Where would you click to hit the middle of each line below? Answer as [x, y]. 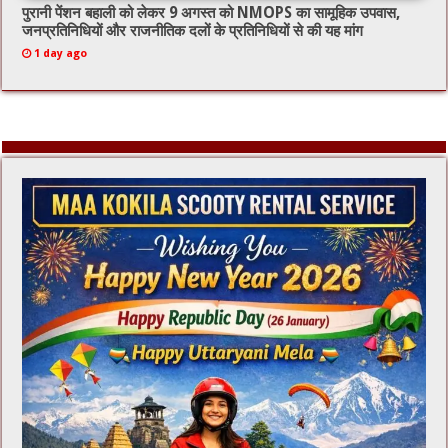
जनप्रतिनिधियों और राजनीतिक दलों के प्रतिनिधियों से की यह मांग [193, 31]
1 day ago [61, 54]
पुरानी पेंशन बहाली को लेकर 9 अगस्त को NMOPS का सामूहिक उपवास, [211, 13]
